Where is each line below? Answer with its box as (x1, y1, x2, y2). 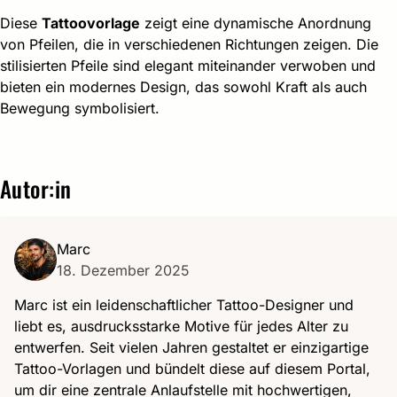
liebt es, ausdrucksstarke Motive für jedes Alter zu (14, 317, 348, 336)
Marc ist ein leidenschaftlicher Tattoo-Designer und (14, 296, 354, 315)
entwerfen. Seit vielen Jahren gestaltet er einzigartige (14, 339, 369, 357)
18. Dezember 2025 (57, 261, 190, 280)
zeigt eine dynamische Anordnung (140, 14, 371, 33)
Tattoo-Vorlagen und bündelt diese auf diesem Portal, (14, 360, 370, 378)
